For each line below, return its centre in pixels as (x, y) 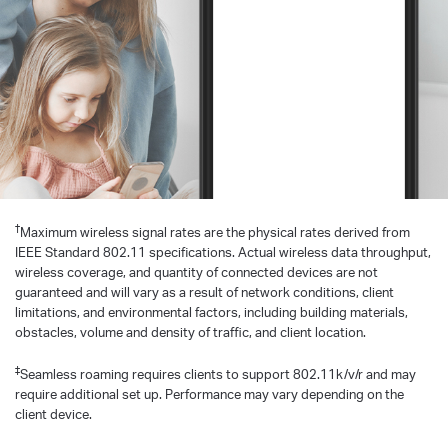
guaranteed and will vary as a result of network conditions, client (204, 292)
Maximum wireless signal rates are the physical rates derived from (215, 232)
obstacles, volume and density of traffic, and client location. (190, 332)
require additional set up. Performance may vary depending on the (209, 394)
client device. (53, 414)
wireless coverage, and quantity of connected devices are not (196, 272)
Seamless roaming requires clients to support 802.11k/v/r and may (218, 374)
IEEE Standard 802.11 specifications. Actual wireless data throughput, (223, 252)
